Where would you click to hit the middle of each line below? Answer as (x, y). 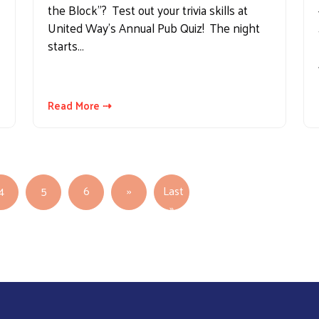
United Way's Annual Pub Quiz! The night (154, 28)
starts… (66, 46)
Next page (156, 190)
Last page (197, 207)
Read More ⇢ (80, 105)
